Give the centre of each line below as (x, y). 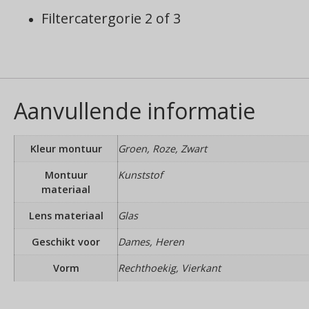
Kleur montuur (66, 148)
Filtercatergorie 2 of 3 (111, 19)
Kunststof (140, 175)
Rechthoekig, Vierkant (169, 268)
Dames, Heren (151, 241)
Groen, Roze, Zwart (162, 148)
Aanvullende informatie (134, 110)
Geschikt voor (66, 241)
